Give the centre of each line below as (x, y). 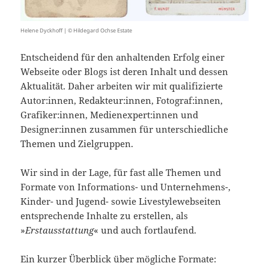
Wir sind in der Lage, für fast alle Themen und (121, 173)
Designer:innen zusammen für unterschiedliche (125, 129)
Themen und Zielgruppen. (77, 144)
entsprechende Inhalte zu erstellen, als (104, 216)
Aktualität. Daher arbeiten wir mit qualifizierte (122, 86)
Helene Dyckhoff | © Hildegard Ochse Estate (77, 31)
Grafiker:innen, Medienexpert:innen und (110, 115)
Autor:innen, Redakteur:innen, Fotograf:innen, (122, 101)
